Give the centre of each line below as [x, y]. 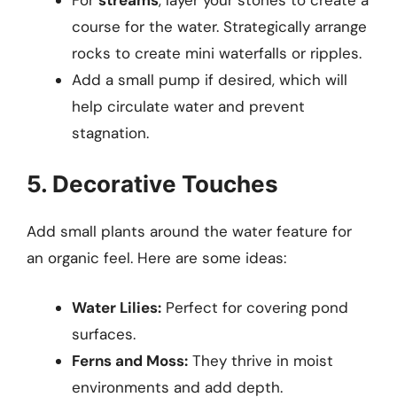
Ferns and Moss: [130, 360]
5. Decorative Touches [152, 184]
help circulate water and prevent [188, 106]
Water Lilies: [117, 307]
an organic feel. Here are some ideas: [156, 258]
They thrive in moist [261, 360]
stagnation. [110, 132]
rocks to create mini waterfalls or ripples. [217, 53]
